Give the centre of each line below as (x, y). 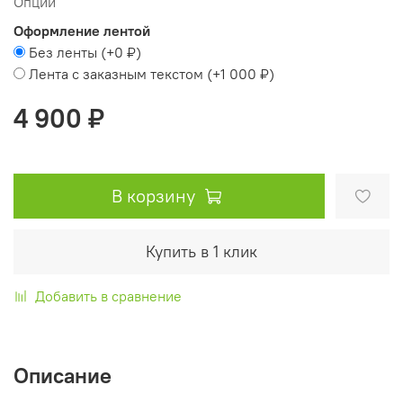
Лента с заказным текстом (116, 74)
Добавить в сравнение (108, 296)
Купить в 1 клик (201, 252)
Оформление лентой (82, 31)
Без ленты (63, 53)
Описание (63, 376)
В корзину (153, 196)
